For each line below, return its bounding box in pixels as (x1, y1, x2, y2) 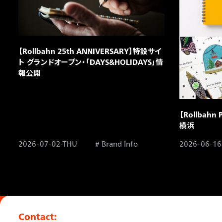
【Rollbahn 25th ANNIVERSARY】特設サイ (18, 44, 162, 58)
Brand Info (101, 137, 138, 151)
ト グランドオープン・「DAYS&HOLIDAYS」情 (18, 55, 164, 69)
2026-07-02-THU (18, 137, 78, 151)
